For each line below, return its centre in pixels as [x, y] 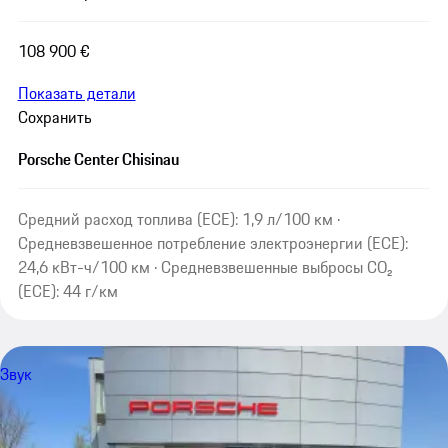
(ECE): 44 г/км [67, 290]
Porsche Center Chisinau [98, 158]
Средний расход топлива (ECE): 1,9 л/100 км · [178, 218]
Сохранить [54, 116]
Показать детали [76, 92]
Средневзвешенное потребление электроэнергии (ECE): [212, 242]
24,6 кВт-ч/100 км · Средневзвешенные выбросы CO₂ [204, 266]
